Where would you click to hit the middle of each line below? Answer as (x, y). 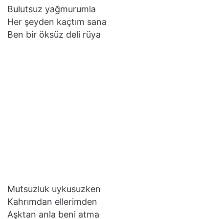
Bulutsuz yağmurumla (52, 9)
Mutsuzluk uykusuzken (54, 189)
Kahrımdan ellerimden (52, 201)
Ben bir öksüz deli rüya (54, 34)
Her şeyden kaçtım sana (57, 22)
